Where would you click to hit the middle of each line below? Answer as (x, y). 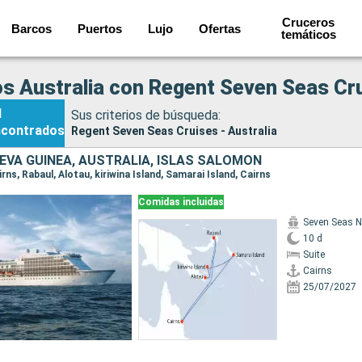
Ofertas (219, 28)
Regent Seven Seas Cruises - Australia (174, 130)
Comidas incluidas (181, 202)
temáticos (308, 34)
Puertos (99, 28)
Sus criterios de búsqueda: (146, 115)
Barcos (31, 28)
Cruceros (309, 22)
